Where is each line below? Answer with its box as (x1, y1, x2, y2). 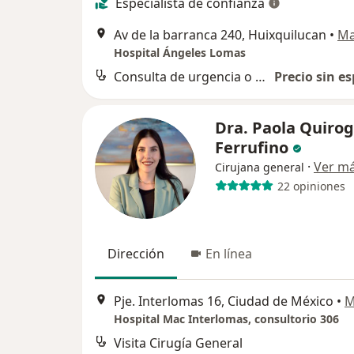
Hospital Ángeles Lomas (114, 45, 246, 61)
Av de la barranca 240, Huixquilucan (114, 26, 326, 44)
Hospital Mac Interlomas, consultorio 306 (114, 311, 339, 326)
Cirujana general (215, 160, 304, 175)
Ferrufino (215, 137, 292, 159)
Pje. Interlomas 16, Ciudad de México (114, 292, 333, 310)
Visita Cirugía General (114, 333, 243, 352)
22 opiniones (277, 178, 345, 194)
